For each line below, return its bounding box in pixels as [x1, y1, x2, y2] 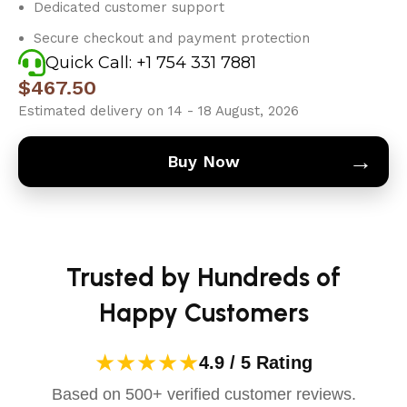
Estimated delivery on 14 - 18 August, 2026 [18, 102, 300, 119]
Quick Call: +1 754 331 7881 [45, 52, 257, 73]
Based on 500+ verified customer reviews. [51, 384, 356, 403]
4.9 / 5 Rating [199, 352, 313, 373]
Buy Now [167, 151, 240, 171]
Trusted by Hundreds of [66, 261, 341, 293]
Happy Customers [98, 296, 309, 328]
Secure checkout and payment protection [34, 29, 311, 46]
